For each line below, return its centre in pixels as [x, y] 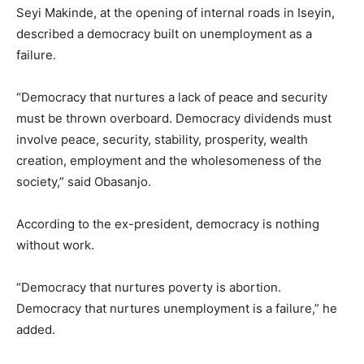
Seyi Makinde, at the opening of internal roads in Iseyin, [175, 12]
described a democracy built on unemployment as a [164, 33]
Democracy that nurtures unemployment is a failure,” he [177, 308]
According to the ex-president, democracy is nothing [168, 223]
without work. [55, 245]
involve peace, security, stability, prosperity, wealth [162, 139]
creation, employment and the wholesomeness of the [169, 160]
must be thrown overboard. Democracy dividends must [174, 118]
